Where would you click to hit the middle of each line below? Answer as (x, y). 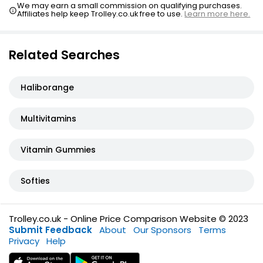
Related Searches (64, 55)
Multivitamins (48, 118)
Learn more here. (218, 14)
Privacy (24, 241)
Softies (35, 181)
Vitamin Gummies (58, 149)
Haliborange (47, 87)
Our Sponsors (162, 230)
